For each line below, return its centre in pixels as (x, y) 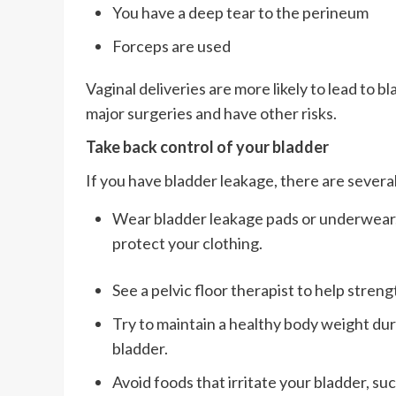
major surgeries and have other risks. (211, 113)
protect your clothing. (187, 243)
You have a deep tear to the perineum (240, 12)
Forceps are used (171, 46)
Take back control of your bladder (207, 146)
